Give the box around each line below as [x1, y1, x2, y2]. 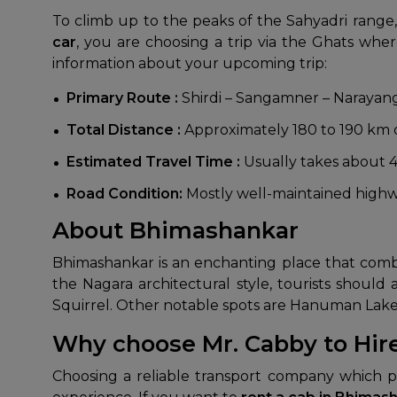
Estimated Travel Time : [66, 153, 244, 170]
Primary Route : [66, 90, 182, 106]
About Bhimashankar [52, 216, 299, 244]
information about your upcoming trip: [52, 55, 327, 72]
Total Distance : [66, 121, 184, 138]
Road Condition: [66, 185, 186, 202]
